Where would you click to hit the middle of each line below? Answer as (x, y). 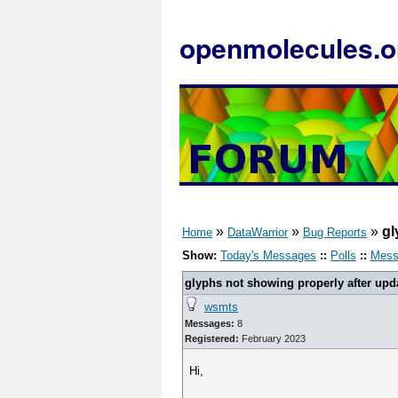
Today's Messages (268, 255)
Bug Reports (335, 232)
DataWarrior (258, 232)
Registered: (212, 338)
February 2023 (272, 338)
